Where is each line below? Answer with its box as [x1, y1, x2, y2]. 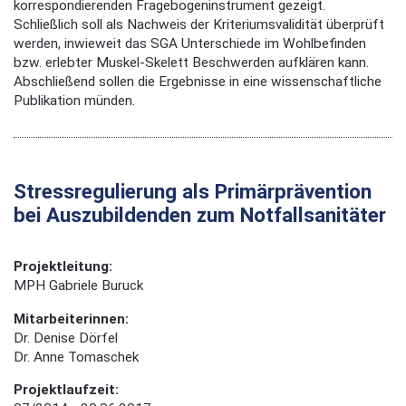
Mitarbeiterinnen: [14, 310, 129, 327]
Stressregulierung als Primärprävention [14, 179, 372, 204]
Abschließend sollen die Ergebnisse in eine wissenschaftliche [14, 72, 382, 90]
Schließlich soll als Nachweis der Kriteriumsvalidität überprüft [14, 15, 384, 33]
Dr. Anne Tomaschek [14, 348, 139, 365]
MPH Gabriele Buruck [14, 277, 143, 295]
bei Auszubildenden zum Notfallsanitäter [14, 203, 386, 227]
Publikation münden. [14, 92, 135, 109]
